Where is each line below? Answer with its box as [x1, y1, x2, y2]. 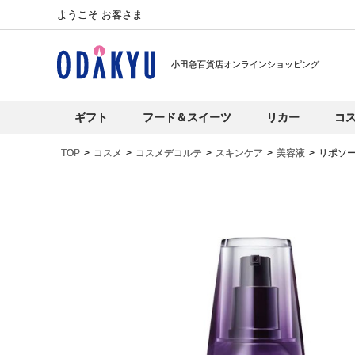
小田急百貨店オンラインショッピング [171, 59, 319, 69]
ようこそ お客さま [57, 9, 143, 21]
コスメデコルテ [136, 147, 202, 158]
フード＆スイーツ [143, 111, 231, 124]
